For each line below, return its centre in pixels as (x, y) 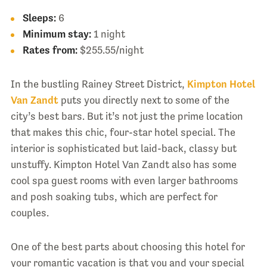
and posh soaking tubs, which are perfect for (114, 197)
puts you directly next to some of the (144, 100)
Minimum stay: (57, 34)
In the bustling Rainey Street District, (99, 84)
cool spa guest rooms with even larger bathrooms (124, 181)
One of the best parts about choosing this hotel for (128, 247)
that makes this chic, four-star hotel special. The (123, 133)
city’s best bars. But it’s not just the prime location (127, 117)
